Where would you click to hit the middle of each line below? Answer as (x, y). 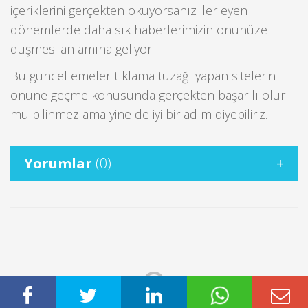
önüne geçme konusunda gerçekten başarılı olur (148, 95)
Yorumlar (60, 164)
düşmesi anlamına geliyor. (82, 49)
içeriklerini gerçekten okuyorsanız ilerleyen (129, 11)
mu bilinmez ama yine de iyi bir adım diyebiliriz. (139, 114)
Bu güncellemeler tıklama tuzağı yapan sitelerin (143, 75)
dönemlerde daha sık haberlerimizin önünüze (139, 30)
